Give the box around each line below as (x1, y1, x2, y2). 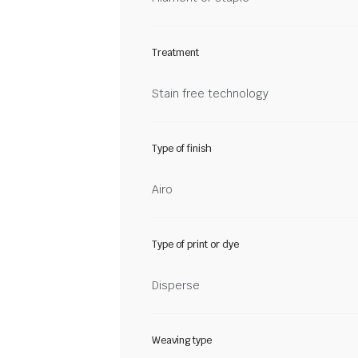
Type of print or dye (152, 237, 239, 251)
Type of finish (152, 141, 212, 155)
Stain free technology (152, 86, 268, 101)
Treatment (152, 46, 199, 59)
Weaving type (152, 333, 212, 347)
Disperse (152, 277, 200, 292)
